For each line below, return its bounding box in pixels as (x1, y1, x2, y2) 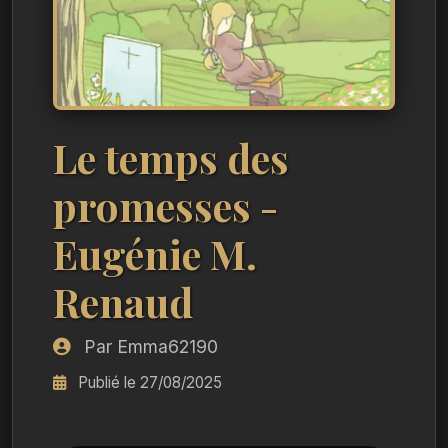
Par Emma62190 (79, 336, 218, 357)
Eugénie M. (53, 227, 257, 280)
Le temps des (53, 131, 289, 184)
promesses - (53, 179, 278, 232)
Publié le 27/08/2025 (74, 373, 222, 392)
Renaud (53, 275, 193, 328)
